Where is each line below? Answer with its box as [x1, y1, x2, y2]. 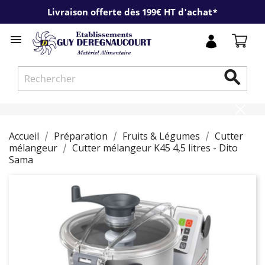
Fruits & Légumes [122, 129, 200, 143]
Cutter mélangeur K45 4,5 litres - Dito [72, 141, 238, 154]
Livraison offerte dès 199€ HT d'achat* [47, 6, 218, 18]
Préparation [54, 129, 108, 143]
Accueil [9, 129, 39, 143]
